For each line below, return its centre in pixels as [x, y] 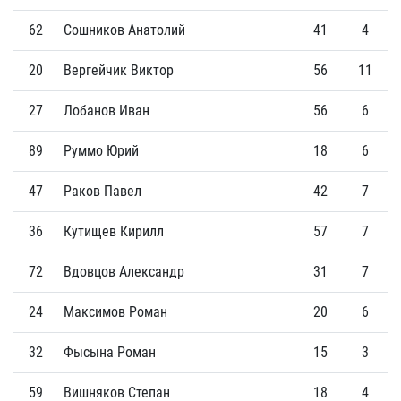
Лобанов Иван [107, 111]
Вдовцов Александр [124, 272]
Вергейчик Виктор [119, 70]
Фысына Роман [110, 352]
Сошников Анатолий [124, 30]
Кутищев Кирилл [114, 231]
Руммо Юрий [101, 151]
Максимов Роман [115, 312]
